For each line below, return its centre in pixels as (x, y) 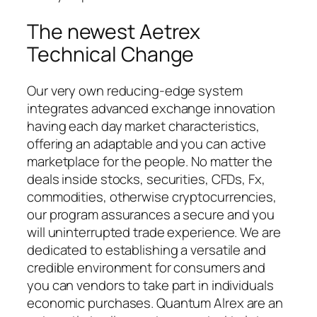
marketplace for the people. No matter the (150, 162)
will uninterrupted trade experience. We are (154, 232)
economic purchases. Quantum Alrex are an (155, 303)
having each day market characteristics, (144, 126)
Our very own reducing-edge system (135, 91)
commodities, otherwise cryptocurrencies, (152, 197)
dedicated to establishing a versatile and (146, 250)
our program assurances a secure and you (151, 215)
